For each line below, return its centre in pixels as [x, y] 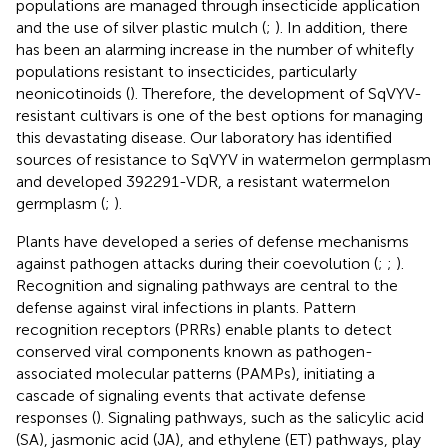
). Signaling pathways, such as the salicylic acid [260, 417]
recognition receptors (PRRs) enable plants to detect [204, 329]
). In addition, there [341, 27]
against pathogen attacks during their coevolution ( [197, 263]
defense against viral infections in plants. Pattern [186, 307]
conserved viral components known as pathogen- [194, 351]
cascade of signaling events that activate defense [191, 395]
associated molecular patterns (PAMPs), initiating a [195, 373]
